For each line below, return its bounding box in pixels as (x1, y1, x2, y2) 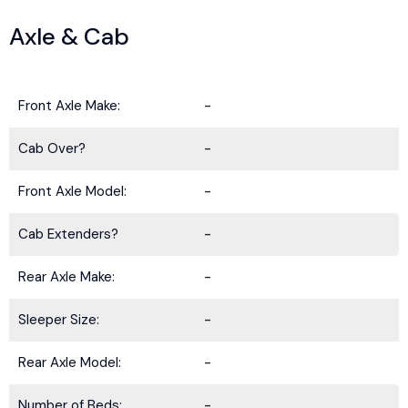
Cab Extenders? (18, 225, 118, 244)
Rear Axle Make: (18, 268, 115, 287)
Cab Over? (18, 139, 86, 158)
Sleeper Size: (18, 311, 99, 330)
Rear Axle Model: (18, 353, 121, 372)
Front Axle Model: (18, 182, 127, 201)
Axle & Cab (9, 21, 129, 53)
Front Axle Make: (18, 97, 120, 116)
